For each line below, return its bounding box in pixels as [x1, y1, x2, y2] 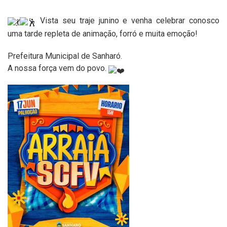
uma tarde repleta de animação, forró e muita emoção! [8, 29, 198, 39]
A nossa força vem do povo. [8, 63, 108, 73]
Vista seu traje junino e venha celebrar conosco [36, 16, 219, 26]
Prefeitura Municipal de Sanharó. [8, 51, 122, 61]
